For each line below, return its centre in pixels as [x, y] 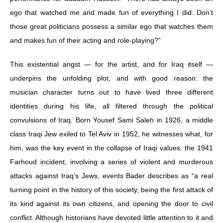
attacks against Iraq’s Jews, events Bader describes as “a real [111, 175]
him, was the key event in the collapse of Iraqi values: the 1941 [111, 148]
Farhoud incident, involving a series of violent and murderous [111, 162]
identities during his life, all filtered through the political [111, 106]
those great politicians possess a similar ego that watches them [111, 26]
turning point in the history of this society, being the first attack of [111, 189]
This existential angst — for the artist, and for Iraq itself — [111, 64]
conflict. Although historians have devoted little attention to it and [111, 217]
